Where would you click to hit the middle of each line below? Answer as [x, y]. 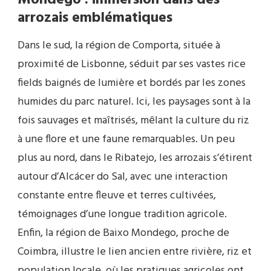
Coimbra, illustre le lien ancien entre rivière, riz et [135, 252]
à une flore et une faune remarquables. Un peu [126, 140]
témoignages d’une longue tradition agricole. [122, 215]
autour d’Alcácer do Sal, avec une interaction [122, 177]
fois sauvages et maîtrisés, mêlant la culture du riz [133, 121]
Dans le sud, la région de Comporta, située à [119, 46]
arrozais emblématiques [95, 18]
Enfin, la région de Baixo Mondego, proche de [123, 233]
